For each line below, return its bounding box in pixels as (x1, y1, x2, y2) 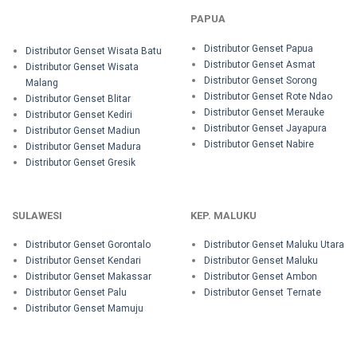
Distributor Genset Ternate (203, 287, 321, 299)
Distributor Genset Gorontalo (25, 239, 151, 251)
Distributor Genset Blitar (25, 93, 131, 105)
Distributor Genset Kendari (25, 255, 141, 267)
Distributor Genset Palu (25, 287, 127, 299)
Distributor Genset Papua (203, 42, 313, 54)
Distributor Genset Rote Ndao (203, 90, 332, 102)
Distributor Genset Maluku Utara (203, 239, 344, 251)
